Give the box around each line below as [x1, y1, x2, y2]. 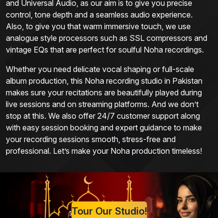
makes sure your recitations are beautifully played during [6, 88, 202, 98]
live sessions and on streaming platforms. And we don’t [6, 99, 199, 109]
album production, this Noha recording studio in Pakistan [6, 76, 202, 86]
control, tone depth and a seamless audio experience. [6, 10, 193, 20]
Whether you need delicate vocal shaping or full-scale [6, 64, 194, 74]
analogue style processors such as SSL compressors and [6, 33, 207, 43]
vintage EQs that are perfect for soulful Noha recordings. [6, 45, 204, 55]
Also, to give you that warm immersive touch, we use [6, 21, 191, 32]
